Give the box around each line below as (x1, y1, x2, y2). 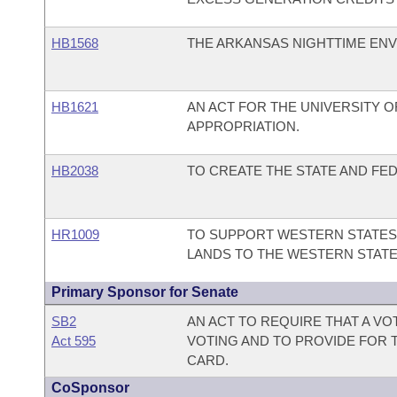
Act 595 (51, 333, 96, 348)
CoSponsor (51, 380, 129, 395)
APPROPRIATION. (186, 119, 300, 134)
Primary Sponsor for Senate (51, 284, 238, 300)
